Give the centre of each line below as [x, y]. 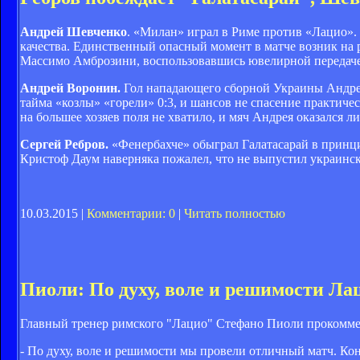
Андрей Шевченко [74, 32]
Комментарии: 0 [131, 214]
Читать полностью [235, 214]
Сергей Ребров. [64, 145]
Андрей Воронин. [72, 88]
